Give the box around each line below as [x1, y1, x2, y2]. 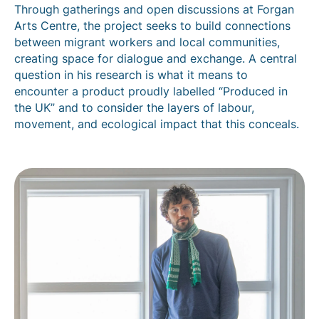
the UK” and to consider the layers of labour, [14, 100, 254, 115]
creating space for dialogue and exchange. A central [14, 51, 297, 66]
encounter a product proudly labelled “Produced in [14, 84, 288, 98]
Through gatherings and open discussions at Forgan [14, 2, 294, 16]
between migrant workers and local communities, [14, 35, 280, 49]
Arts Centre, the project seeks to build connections [14, 19, 291, 33]
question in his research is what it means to [14, 68, 248, 82]
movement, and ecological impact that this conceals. [14, 117, 299, 131]
